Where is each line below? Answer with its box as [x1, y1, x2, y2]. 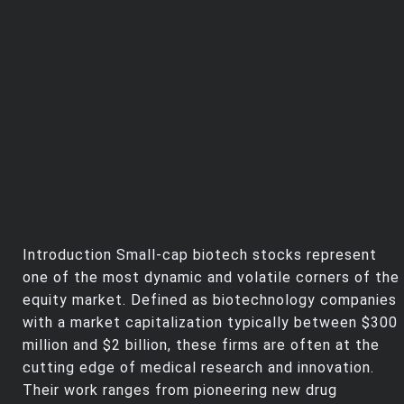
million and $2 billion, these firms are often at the [23, 336, 380, 354]
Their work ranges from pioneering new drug [23, 381, 337, 399]
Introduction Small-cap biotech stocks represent [23, 246, 377, 264]
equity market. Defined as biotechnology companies [23, 291, 397, 309]
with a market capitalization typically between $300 [23, 314, 398, 332]
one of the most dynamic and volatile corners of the [23, 269, 399, 287]
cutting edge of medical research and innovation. [23, 359, 374, 377]
